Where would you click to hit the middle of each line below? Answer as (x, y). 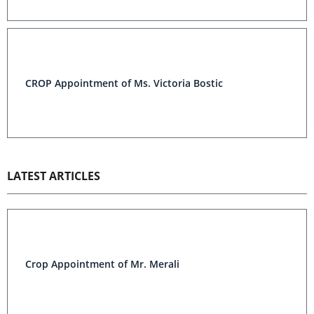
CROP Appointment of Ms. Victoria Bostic (124, 83)
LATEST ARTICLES (54, 176)
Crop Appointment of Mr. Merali (102, 264)
